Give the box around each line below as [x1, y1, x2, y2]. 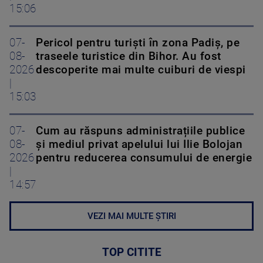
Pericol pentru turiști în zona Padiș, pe [36, 36, 240, 49]
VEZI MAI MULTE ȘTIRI [87, 210, 176, 221]
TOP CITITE [102, 245, 161, 259]
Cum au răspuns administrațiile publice [36, 124, 245, 137]
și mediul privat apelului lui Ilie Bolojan [36, 137, 242, 151]
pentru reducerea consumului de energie [36, 151, 252, 164]
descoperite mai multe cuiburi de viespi [36, 63, 246, 76]
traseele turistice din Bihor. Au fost [36, 49, 221, 63]
